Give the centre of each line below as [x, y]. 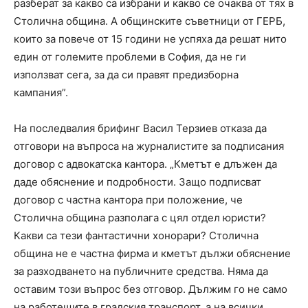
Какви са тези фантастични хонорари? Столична [136, 236]
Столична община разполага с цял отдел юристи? [140, 218]
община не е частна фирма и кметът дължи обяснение [152, 254]
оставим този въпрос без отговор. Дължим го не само [151, 289]
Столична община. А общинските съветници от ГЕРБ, [150, 21]
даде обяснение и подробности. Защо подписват [137, 182]
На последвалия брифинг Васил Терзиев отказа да [140, 129]
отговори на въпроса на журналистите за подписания [149, 146]
